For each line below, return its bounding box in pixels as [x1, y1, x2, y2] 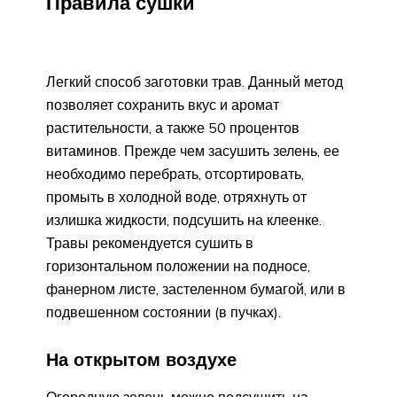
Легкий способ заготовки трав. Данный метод [46, 73, 343, 91]
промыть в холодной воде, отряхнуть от [46, 188, 307, 206]
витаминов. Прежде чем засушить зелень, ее [46, 142, 339, 160]
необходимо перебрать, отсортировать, [46, 165, 304, 183]
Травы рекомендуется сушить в [46, 234, 253, 253]
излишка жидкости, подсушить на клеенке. [46, 211, 322, 230]
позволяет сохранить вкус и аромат [46, 96, 279, 114]
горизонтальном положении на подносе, [46, 257, 310, 276]
